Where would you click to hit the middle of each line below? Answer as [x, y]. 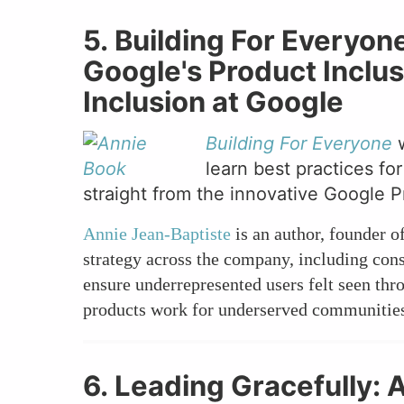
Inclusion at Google [213, 102]
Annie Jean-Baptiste [157, 234]
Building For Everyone [299, 144]
